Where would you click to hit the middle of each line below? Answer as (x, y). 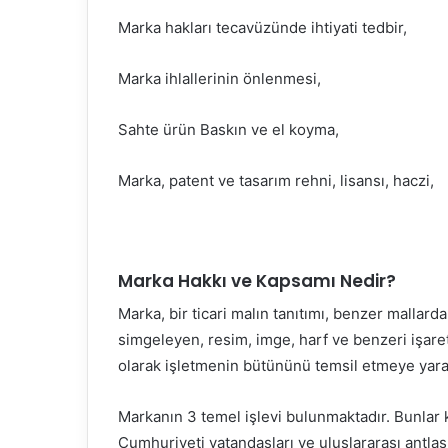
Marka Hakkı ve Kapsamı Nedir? (257, 280)
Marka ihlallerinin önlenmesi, (219, 78)
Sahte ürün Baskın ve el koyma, (228, 129)
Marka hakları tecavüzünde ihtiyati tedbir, (262, 27)
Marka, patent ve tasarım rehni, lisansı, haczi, (276, 180)
